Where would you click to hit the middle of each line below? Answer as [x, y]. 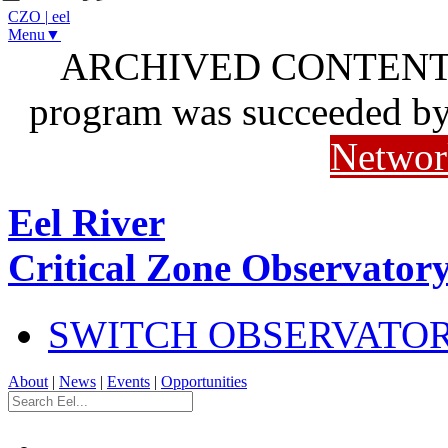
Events [128, 381]
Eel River [86, 223]
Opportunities [204, 381]
